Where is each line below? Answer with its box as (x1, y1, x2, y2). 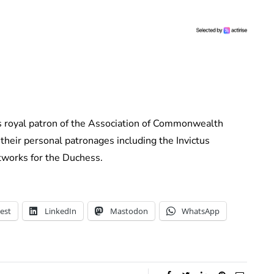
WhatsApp (182, 206, 220, 217)
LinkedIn (45, 206, 76, 217)
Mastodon (110, 206, 148, 217)
